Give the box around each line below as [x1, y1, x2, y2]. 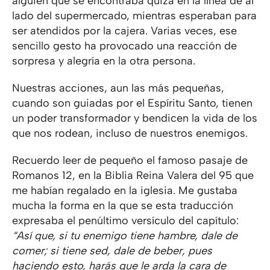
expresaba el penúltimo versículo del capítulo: [12, 214, 239, 227]
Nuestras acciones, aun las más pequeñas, [12, 81, 224, 95]
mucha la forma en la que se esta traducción [12, 199, 233, 212]
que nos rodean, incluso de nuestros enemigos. [12, 127, 251, 140]
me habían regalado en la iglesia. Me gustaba [12, 184, 237, 197]
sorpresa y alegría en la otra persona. [12, 54, 195, 67]
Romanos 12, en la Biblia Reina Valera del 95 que [12, 169, 254, 182]
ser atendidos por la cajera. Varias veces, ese [12, 24, 237, 37]
